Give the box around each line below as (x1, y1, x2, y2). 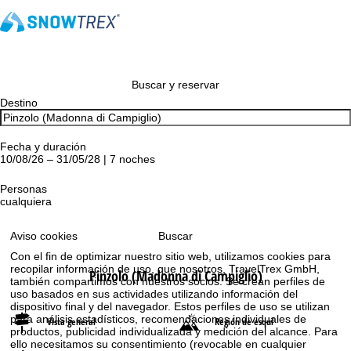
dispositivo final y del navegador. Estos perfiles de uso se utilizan (10, 300, 331, 313)
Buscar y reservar (132, 78, 219, 91)
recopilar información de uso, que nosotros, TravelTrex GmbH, (10, 262, 320, 276)
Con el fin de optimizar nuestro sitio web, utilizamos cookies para (10, 250, 331, 263)
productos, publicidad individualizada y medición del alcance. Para (10, 325, 338, 338)
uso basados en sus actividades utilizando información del (10, 288, 299, 301)
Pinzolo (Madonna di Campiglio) (89, 266, 262, 285)
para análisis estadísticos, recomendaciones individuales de (10, 313, 307, 326)
